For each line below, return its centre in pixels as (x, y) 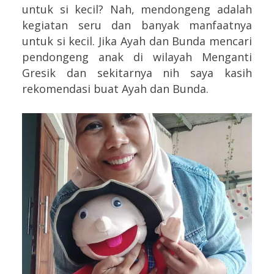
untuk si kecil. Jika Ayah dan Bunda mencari (137, 41)
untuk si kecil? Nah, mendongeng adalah (137, 9)
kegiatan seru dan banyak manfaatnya (137, 25)
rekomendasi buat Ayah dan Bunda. (115, 88)
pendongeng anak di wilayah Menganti (137, 57)
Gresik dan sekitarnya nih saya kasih (137, 72)
